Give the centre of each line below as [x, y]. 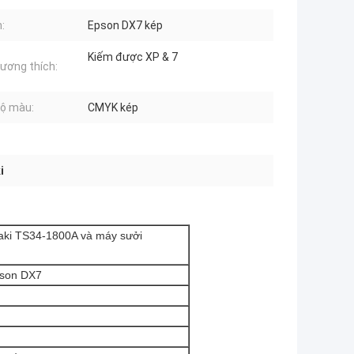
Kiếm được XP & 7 [133, 57]
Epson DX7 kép [125, 26]
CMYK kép [113, 108]
